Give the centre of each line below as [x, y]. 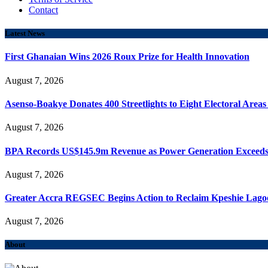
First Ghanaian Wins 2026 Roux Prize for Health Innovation [127, 57]
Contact [43, 10]
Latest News [25, 33]
